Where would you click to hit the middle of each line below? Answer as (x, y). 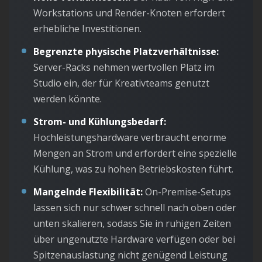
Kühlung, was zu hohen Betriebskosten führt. (133, 169)
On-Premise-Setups (187, 192)
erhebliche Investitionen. (87, 29)
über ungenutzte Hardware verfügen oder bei (134, 239)
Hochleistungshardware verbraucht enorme (130, 138)
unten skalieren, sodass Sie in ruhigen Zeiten (132, 224)
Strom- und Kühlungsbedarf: (100, 122)
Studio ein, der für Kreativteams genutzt (121, 83)
